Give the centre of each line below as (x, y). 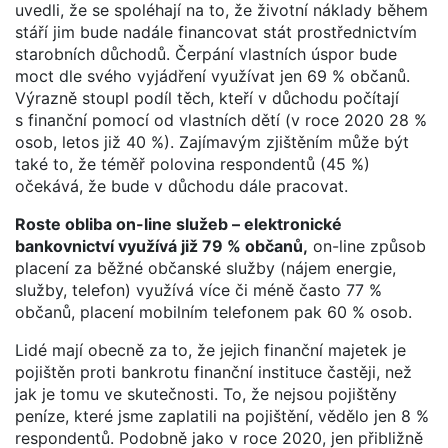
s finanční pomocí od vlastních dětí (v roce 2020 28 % (221, 119)
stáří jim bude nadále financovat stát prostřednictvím (216, 31)
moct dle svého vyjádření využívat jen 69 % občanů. (212, 75)
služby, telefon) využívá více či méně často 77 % (198, 289)
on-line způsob (367, 245)
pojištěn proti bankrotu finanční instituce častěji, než (213, 371)
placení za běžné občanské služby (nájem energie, (205, 267)
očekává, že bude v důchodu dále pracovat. (181, 185)
